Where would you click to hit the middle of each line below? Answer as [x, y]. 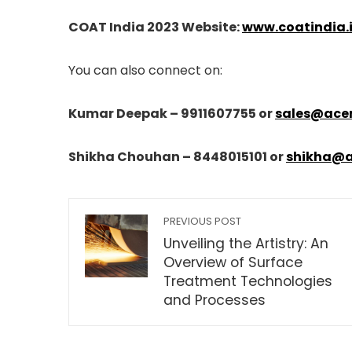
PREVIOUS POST [202, 222]
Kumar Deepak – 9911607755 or [172, 114]
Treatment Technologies [248, 282]
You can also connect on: [145, 71]
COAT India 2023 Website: [155, 27]
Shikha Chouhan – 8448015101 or [177, 157]
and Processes [214, 301]
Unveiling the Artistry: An [246, 244]
